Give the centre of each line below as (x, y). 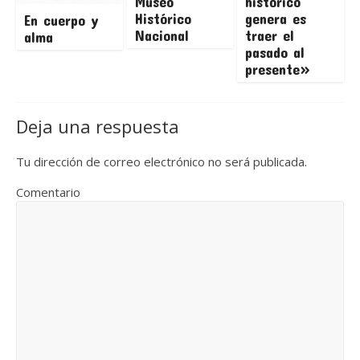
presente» (278, 70)
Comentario (48, 192)
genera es (276, 19)
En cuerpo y (61, 20)
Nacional (162, 36)
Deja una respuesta (97, 127)
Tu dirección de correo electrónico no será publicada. (161, 162)
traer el (270, 36)
